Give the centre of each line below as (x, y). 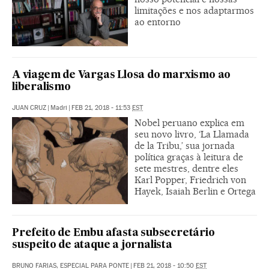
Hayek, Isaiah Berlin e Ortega (195, 191)
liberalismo (41, 87)
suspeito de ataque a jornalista (92, 245)
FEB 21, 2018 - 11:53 (102, 107)
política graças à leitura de (189, 157)
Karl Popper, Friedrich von (190, 180)
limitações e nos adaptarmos (194, 10)
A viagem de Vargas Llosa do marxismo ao (122, 75)
